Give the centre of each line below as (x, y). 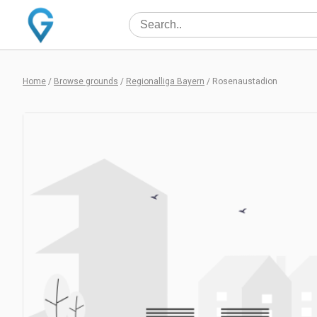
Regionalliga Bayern (165, 81)
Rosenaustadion (245, 81)
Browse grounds (86, 81)
